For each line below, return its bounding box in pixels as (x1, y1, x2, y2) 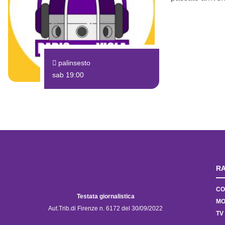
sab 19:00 (52, 70, 84, 79)
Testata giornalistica (76, 192, 135, 200)
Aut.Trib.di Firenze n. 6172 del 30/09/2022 (48, 204, 163, 212)
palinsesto (58, 58, 91, 67)
